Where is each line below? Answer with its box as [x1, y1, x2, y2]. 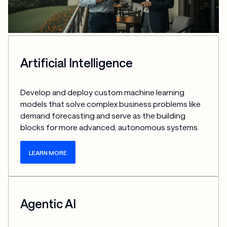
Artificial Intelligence [20, 56, 133, 70]
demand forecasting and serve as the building [20, 110, 186, 120]
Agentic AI [20, 196, 77, 211]
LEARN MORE [29, 149, 67, 157]
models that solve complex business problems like [20, 99, 201, 108]
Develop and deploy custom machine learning [20, 87, 185, 97]
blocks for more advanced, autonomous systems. [20, 122, 200, 132]
